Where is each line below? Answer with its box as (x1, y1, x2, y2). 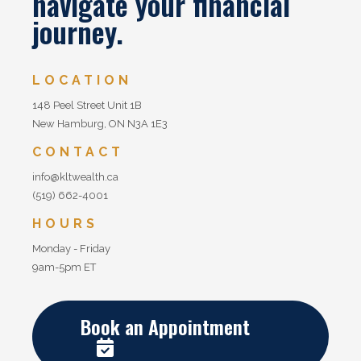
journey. (32, 10, 123, 52)
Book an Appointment (81, 312, 250, 341)
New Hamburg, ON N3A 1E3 (32, 118, 168, 130)
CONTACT (32, 144, 124, 160)
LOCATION (32, 73, 132, 88)
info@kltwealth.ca (32, 171, 118, 183)
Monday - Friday (32, 243, 110, 255)
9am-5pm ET (32, 261, 96, 273)
